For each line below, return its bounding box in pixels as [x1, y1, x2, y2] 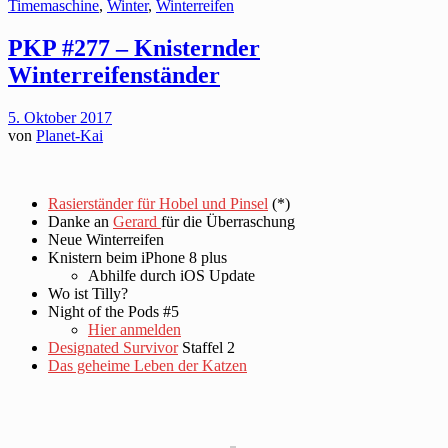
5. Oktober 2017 [8, 108, 112, 126]
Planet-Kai [36, 126, 103, 144]
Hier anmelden [88, 320, 181, 338]
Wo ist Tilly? [48, 284, 128, 302]
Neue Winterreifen [48, 230, 164, 248]
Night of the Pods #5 [48, 302, 179, 320]
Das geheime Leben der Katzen [48, 356, 247, 374]
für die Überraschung [161, 212, 295, 230]
